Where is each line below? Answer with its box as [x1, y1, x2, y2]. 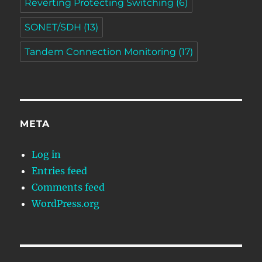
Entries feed [32, 164, 88, 177]
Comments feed [32, 181, 105, 193]
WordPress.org [32, 197, 100, 209]
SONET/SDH [25, 21, 82, 33]
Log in [32, 148, 61, 160]
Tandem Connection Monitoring [25, 46, 177, 57]
